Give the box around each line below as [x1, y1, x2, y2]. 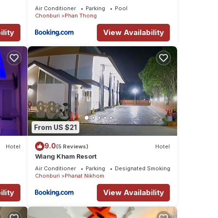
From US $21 [34, 123, 77, 131]
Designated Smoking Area [114, 165, 184, 172]
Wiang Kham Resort [35, 152, 97, 161]
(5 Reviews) [55, 143, 89, 150]
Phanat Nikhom [64, 172, 104, 180]
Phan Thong [64, 12, 97, 19]
